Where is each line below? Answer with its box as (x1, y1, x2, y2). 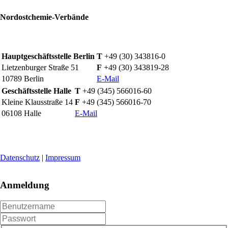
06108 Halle (2, 108, 41, 118)
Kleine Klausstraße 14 (2, 97, 73, 106)
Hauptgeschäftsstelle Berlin (2, 51, 95, 61)
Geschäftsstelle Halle (2, 86, 71, 95)
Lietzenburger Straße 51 (2, 63, 79, 72)
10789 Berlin (2, 74, 44, 83)
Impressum (45, 153, 80, 162)
